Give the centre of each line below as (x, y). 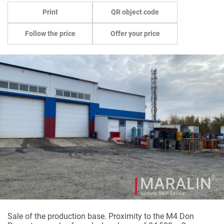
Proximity (125, 216)
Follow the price (50, 33)
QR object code (135, 12)
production (66, 216)
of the (35, 216)
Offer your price (135, 33)
